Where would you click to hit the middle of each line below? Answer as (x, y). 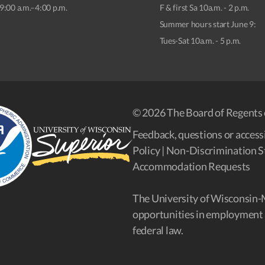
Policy (146, 150)
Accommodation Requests (192, 166)
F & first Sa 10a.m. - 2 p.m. (204, 7)
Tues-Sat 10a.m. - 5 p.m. (200, 40)
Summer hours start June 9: (208, 24)
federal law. (158, 230)
